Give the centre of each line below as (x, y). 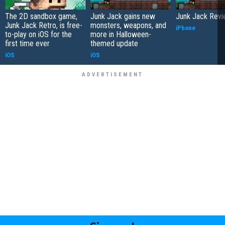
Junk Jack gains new (123, 16)
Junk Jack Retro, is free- (44, 25)
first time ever (27, 43)
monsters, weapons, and (128, 25)
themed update (114, 43)
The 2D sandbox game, (41, 16)
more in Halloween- (121, 34)
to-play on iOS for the (38, 34)
